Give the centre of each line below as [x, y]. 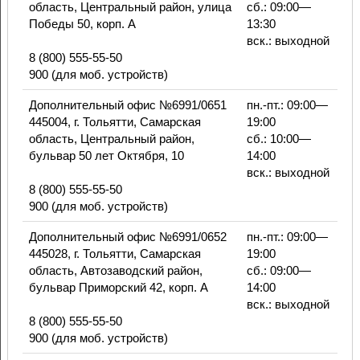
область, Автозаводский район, [115, 271]
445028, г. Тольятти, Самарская [115, 254]
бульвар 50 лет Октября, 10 [106, 156]
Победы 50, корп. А [82, 24]
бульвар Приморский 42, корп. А [118, 288]
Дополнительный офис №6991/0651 [127, 105]
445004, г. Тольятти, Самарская [115, 122]
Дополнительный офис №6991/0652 [127, 237]
